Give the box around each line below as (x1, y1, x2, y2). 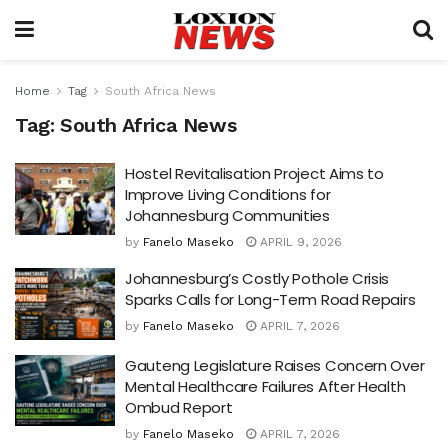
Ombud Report (125, 396, 233, 418)
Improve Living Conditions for (125, 184, 331, 205)
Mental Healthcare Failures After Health (125, 375, 406, 397)
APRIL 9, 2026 (256, 235, 342, 249)
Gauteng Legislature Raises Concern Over (125, 354, 425, 376)
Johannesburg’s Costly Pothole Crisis (125, 268, 390, 289)
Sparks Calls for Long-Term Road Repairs (125, 289, 416, 310)
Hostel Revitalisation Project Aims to (125, 163, 384, 184)
